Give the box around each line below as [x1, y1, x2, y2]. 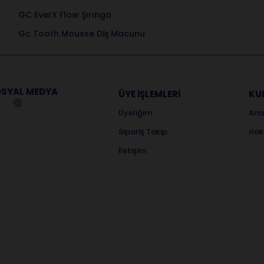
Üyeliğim [118, 107, 152, 118]
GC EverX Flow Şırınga [18, 9, 111, 21]
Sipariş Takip [118, 126, 167, 137]
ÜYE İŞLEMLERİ [118, 88, 180, 100]
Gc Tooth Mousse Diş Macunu [18, 28, 145, 39]
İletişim [118, 145, 146, 156]
